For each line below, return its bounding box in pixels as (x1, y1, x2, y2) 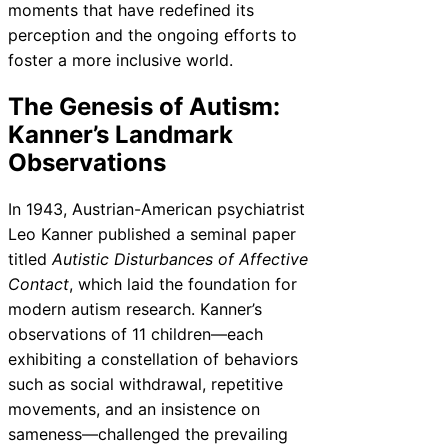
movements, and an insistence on (8, 398, 260, 419)
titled (8, 248, 52, 269)
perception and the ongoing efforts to (8, 24, 297, 45)
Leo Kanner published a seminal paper (8, 223, 296, 244)
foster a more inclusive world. (8, 49, 233, 70)
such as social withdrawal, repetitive (8, 373, 283, 394)
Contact (8, 273, 69, 294)
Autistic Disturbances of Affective (52, 248, 308, 269)
